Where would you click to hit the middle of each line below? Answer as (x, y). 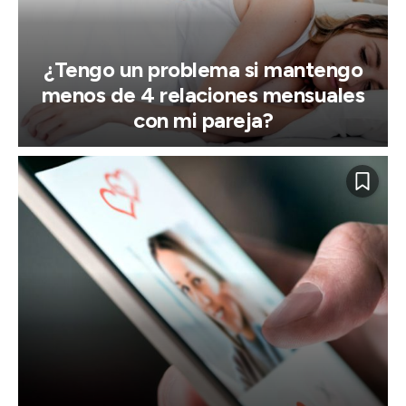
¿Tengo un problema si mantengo (203, 70)
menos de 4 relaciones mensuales (203, 95)
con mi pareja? (203, 121)
